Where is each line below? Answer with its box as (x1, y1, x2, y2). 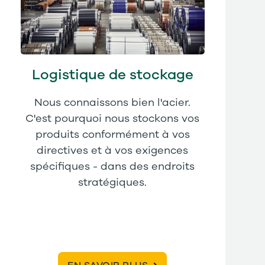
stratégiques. (78, 177, 147, 189)
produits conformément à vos (35, 130, 190, 141)
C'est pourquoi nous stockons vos (25, 114, 200, 125)
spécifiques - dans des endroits (30, 161, 195, 173)
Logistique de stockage (31, 68, 193, 83)
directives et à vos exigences (37, 146, 189, 157)
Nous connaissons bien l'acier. (34, 98, 191, 109)
